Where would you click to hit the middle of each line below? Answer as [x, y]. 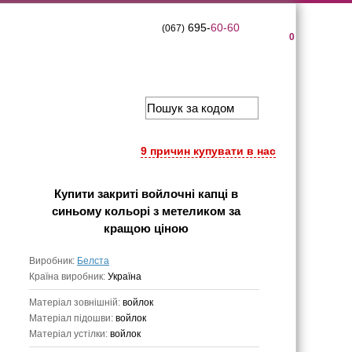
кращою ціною [146, 228]
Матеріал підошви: [72, 318]
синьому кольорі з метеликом [139, 211]
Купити [76, 194]
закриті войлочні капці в [168, 194]
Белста [93, 261]
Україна [125, 277]
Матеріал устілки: [70, 334]
